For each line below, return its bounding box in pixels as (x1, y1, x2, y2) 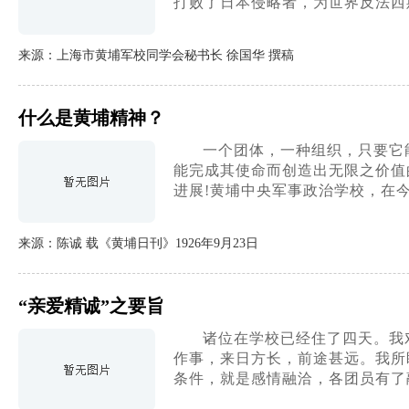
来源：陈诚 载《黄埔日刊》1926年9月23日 (18, 236, 258, 250)
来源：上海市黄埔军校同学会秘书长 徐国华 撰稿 (18, 48, 294, 62)
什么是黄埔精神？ (18, 108, 164, 128)
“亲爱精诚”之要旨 (18, 296, 164, 316)
